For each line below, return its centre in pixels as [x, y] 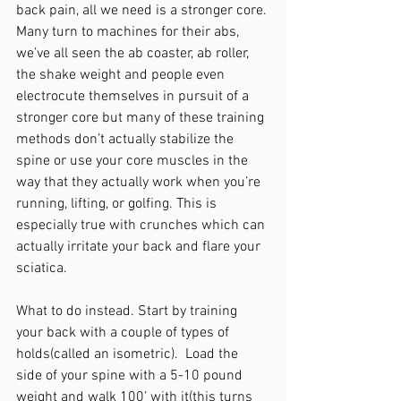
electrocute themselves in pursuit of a [134, 97]
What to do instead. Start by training [128, 311]
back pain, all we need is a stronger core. [143, 11]
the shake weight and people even [122, 75]
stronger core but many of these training [142, 118]
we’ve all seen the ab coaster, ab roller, [134, 54]
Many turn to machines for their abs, [129, 32]
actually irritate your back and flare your [140, 247]
